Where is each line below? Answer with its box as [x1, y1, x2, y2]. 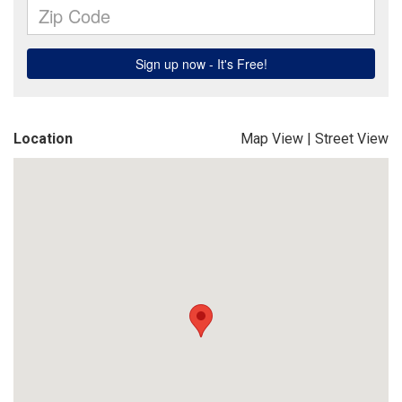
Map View [240, 130, 303, 147]
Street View [315, 130, 389, 147]
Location [13, 130, 73, 147]
